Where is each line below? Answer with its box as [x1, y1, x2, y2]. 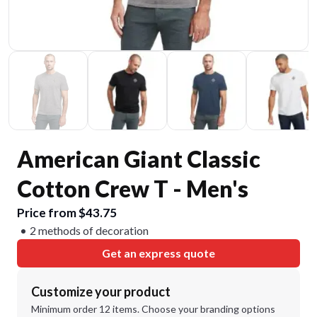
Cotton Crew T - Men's [17, 175, 248, 202]
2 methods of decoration [30, 224, 149, 237]
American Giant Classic [17, 145, 260, 173]
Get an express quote [102, 246, 215, 260]
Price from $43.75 [17, 205, 117, 220]
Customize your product [31, 284, 171, 299]
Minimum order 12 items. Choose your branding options [31, 303, 275, 315]
